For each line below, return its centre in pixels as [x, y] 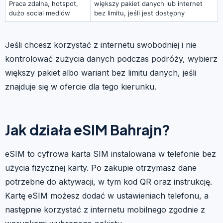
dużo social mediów [40, 13]
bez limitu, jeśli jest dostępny [139, 13]
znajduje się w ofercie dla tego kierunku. [81, 86]
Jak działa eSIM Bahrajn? [88, 129]
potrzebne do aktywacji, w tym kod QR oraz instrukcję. [109, 181]
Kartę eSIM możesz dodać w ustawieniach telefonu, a [107, 195]
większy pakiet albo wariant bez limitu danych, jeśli [101, 72]
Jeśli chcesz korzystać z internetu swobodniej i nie [101, 45]
